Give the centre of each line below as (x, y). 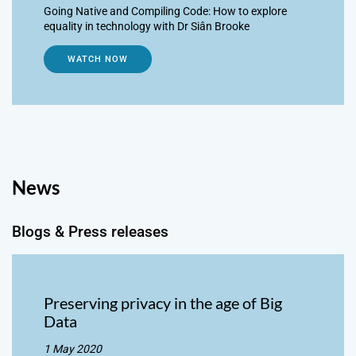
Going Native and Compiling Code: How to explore (165, 11)
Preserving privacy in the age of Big (163, 303)
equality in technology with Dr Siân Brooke (147, 26)
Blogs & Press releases (90, 231)
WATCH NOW (98, 59)
